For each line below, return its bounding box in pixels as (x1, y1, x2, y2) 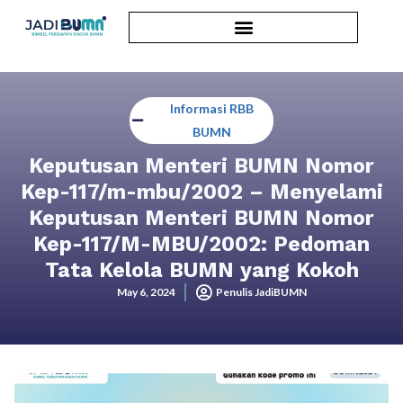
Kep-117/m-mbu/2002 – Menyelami (20, 180, 383, 204)
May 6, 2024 (117, 285, 175, 299)
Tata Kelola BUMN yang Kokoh (44, 258, 359, 282)
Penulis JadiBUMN (216, 285, 307, 299)
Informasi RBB (169, 101, 254, 116)
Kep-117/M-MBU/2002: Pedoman (33, 232, 370, 256)
